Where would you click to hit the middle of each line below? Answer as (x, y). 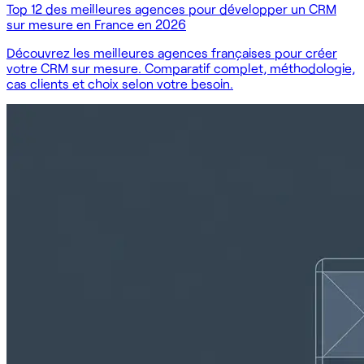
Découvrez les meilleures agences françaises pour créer (172, 52)
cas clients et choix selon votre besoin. (120, 83)
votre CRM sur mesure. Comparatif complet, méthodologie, (181, 67)
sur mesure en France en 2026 (96, 24)
